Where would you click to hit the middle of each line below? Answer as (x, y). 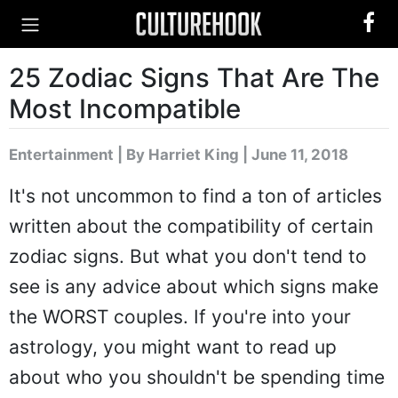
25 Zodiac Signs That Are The (194, 78)
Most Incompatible (125, 109)
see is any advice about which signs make (194, 287)
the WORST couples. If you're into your (180, 317)
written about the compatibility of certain (191, 226)
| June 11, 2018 (294, 155)
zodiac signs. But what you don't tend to (188, 256)
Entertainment (61, 155)
